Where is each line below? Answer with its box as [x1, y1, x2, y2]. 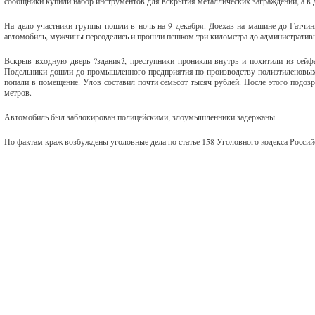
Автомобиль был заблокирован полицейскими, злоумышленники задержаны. [4, 111, 278, 122]
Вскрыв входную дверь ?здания [4, 55, 122, 66]
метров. [4, 86, 32, 98]
